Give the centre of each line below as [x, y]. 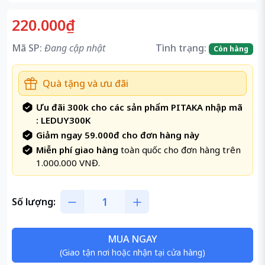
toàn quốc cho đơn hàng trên [180, 150]
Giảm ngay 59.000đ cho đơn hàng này [118, 135]
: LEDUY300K [63, 120]
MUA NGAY [132, 239]
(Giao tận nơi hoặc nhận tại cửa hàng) [132, 253]
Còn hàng [231, 49]
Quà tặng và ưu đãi [85, 83]
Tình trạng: [181, 48]
